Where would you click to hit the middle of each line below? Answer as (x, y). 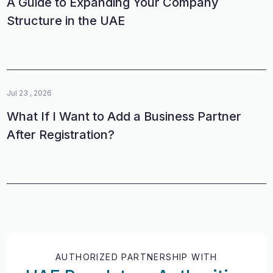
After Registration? (61, 134)
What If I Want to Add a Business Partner (124, 116)
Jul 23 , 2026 (30, 93)
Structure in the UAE (66, 20)
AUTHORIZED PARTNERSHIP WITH (136, 257)
